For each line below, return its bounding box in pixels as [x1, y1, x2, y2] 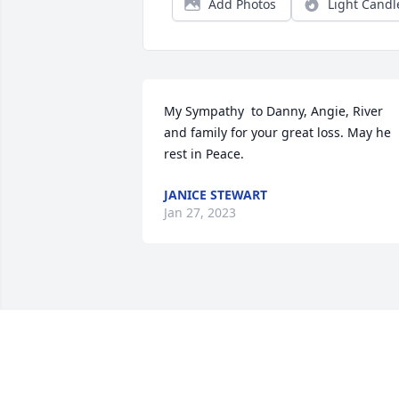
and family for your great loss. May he [164, 124, 391, 142]
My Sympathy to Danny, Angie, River [164, 102, 383, 120]
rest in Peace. [164, 145, 244, 163]
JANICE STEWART [164, 186, 267, 204]
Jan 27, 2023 [164, 204, 236, 222]
